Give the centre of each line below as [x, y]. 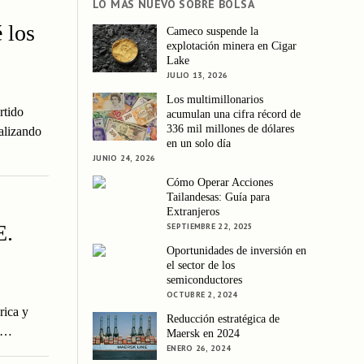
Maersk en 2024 [204, 333]
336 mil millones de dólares [231, 128]
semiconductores [205, 279]
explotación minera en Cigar [232, 45]
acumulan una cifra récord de [234, 114]
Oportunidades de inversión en [237, 250]
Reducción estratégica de [223, 318]
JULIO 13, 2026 [197, 75]
